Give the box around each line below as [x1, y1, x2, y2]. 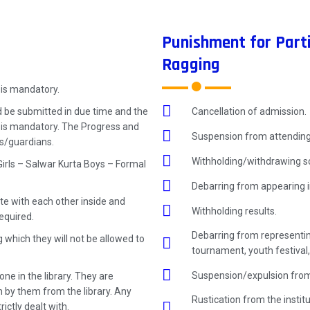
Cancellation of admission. [191, 105, 307, 117]
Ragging [162, 54, 220, 76]
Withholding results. [191, 205, 277, 217]
